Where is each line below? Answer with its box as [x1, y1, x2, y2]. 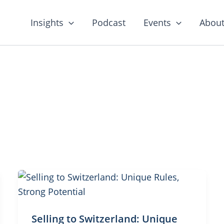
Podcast [92, 16, 126, 28]
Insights [30, 16, 64, 28]
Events [143, 16, 171, 28]
